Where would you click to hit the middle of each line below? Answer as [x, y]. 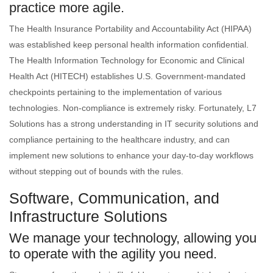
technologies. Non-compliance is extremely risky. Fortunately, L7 [133, 108]
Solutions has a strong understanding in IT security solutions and [134, 124]
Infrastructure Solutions [88, 216]
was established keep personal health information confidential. [129, 44]
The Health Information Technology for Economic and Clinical [127, 60]
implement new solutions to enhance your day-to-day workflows [131, 155]
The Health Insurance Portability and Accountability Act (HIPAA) [130, 29]
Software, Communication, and [114, 198]
